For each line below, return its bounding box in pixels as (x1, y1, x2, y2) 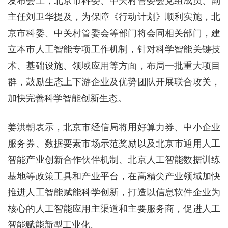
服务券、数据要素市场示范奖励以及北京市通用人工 (8, 138, 220, 149)
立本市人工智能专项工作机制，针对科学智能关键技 (8, 44, 220, 54)
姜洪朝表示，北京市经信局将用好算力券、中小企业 (8, 122, 220, 132)
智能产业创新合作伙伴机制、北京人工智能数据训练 (8, 155, 220, 165)
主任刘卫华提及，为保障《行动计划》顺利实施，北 (8, 12, 220, 22)
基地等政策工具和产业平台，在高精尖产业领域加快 (8, 171, 220, 181)
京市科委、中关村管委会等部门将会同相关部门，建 (8, 28, 220, 38)
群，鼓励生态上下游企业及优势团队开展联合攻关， (8, 77, 220, 87)
